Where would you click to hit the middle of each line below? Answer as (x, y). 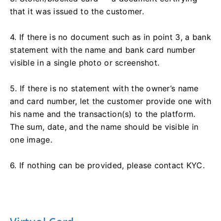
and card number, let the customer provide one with (110, 101)
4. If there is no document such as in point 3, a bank (110, 37)
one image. (31, 140)
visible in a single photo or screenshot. (85, 63)
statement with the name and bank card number (103, 50)
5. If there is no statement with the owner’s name (104, 89)
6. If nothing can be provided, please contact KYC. (107, 166)
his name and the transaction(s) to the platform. (103, 114)
